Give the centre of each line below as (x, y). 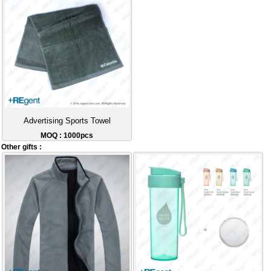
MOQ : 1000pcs (67, 135)
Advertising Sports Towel (67, 121)
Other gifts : (22, 147)
